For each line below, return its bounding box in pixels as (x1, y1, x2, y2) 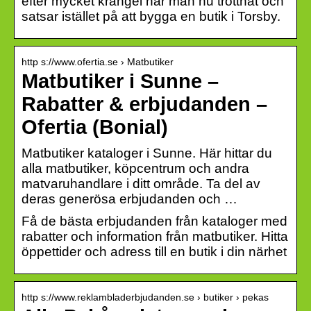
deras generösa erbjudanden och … (22, 191, 237, 206)
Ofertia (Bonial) (22, 115, 168, 138)
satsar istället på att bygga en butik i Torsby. (22, 8, 280, 24)
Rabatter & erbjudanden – (22, 92, 267, 115)
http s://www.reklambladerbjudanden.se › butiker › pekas (22, 291, 269, 303)
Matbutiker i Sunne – (22, 69, 219, 92)
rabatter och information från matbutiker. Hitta (22, 228, 288, 244)
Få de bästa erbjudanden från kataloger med (22, 213, 287, 228)
